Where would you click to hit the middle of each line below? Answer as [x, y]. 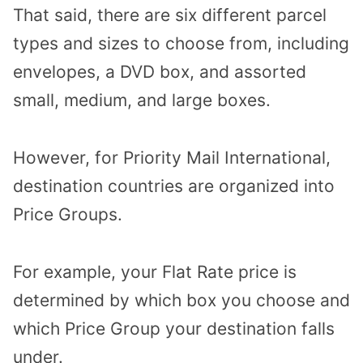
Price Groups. [68, 214]
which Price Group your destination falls [174, 328]
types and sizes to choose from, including [181, 44]
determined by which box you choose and [181, 300]
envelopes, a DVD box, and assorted [160, 72]
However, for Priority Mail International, [172, 157]
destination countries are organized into [174, 186]
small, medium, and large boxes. [142, 100]
